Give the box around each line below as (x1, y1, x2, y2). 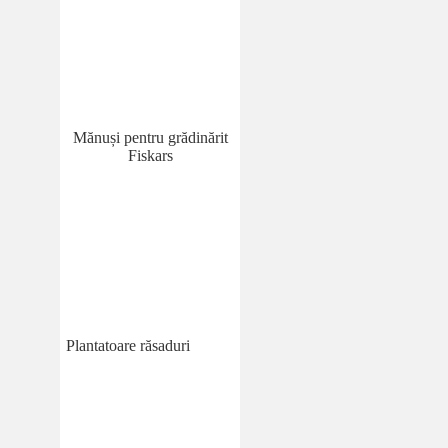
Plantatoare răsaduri (66, 337, 190, 355)
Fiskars (127, 147, 173, 165)
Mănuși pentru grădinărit (72, 129, 228, 147)
